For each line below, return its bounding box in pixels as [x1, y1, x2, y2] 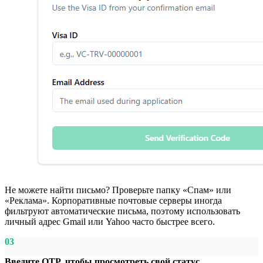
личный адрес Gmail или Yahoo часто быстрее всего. [5, 216, 215, 227]
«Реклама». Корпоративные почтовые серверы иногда [5, 195, 222, 205]
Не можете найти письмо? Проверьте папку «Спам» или [5, 184, 231, 195]
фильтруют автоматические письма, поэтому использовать [5, 205, 240, 216]
